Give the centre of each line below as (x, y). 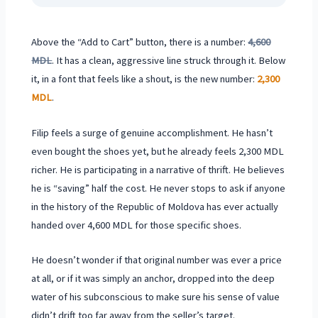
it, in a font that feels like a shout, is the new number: (144, 79)
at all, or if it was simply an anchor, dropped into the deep (153, 279)
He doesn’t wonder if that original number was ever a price (157, 260)
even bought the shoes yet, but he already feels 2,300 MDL (158, 151)
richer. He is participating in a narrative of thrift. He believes (158, 169)
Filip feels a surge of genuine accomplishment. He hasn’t (152, 132)
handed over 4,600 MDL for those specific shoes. (137, 225)
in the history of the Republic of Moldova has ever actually (155, 206)
